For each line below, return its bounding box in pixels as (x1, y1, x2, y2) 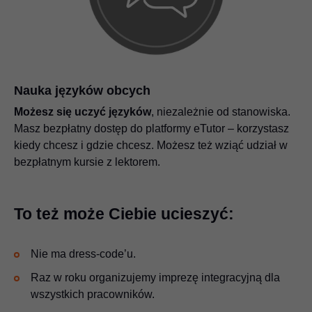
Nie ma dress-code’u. (31, 248, 136, 260)
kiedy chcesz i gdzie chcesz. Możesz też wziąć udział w (14, 139, 288, 152)
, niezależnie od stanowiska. (151, 106, 290, 118)
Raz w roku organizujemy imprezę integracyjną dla (31, 272, 280, 284)
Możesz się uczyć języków (14, 106, 151, 118)
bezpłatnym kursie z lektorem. (14, 156, 160, 169)
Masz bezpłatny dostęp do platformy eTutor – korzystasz (14, 123, 289, 135)
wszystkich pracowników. (31, 288, 155, 301)
